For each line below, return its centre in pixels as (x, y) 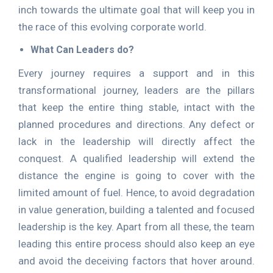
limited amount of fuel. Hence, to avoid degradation (136, 193)
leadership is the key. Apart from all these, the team (136, 227)
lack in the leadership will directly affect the (136, 141)
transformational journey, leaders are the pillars (136, 90)
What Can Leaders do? (82, 50)
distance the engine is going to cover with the (136, 175)
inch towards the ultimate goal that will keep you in (136, 10)
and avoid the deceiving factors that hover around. (136, 261)
